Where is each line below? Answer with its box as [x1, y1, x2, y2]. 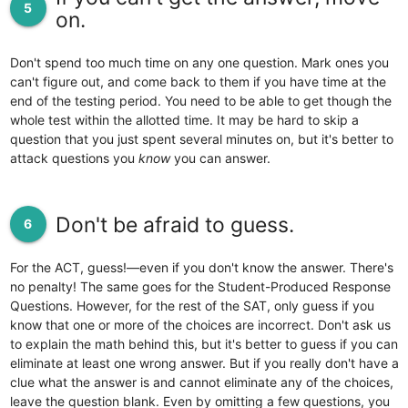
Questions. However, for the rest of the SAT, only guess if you [9, 297, 374, 313]
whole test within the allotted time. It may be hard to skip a [9, 112, 359, 128]
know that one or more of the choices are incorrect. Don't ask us [9, 316, 391, 332]
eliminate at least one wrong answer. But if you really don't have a [9, 354, 399, 371]
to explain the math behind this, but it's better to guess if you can [9, 335, 398, 352]
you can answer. [169, 150, 270, 167]
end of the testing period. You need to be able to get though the [9, 93, 392, 109]
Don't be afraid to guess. [55, 211, 294, 238]
